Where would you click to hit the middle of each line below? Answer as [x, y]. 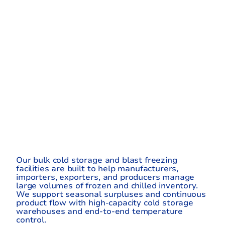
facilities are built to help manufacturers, [97, 168]
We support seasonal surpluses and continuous [111, 194]
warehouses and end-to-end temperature [100, 211]
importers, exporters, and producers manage [105, 177]
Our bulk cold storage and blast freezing [97, 160]
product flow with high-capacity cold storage [105, 203]
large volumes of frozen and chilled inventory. [107, 186]
